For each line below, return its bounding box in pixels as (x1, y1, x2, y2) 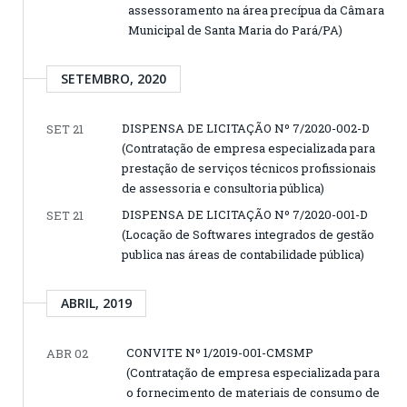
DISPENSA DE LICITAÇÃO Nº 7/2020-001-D (122, 206, 368, 223)
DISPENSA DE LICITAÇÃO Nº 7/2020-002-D (122, 120, 370, 137)
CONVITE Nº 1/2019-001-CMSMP (126, 344, 313, 362)
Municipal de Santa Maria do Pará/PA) (128, 22, 342, 39)
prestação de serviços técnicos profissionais (122, 160, 376, 177)
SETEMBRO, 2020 (61, 70, 166, 88)
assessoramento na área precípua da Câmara (128, 2, 384, 19)
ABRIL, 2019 (61, 294, 132, 313)
